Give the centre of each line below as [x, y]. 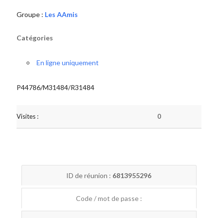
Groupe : [30, 14]
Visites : [27, 116]
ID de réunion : [90, 175]
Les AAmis [61, 14]
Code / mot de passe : [109, 198]
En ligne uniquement [67, 63]
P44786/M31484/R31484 [55, 87]
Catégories [35, 38]
